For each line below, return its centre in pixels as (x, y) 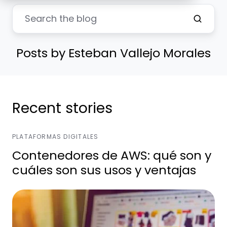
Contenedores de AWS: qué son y (112, 155)
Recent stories (62, 108)
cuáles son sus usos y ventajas (104, 170)
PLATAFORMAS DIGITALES (55, 136)
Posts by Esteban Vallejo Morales (113, 53)
